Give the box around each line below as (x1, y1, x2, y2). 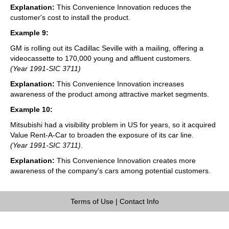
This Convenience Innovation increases (55, 79, 184, 88)
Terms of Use (70, 197, 113, 205)
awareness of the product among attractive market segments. (10, 89, 209, 98)
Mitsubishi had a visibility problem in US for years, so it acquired (10, 120, 216, 129)
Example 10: (10, 105, 53, 113)
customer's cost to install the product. (10, 13, 130, 21)
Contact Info (119, 197, 159, 205)
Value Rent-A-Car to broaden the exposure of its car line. (10, 130, 194, 139)
